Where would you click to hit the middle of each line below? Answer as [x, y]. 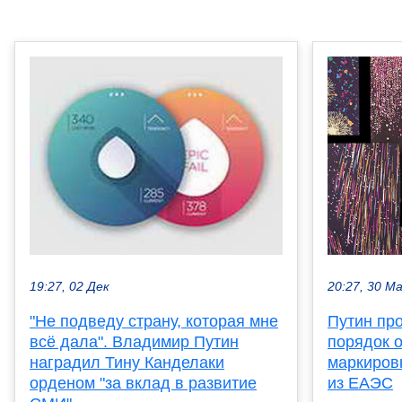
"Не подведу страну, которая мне [154, 322]
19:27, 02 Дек [70, 287]
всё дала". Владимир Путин [134, 342]
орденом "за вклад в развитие [143, 384]
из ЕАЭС [360, 383]
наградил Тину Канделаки [127, 363]
